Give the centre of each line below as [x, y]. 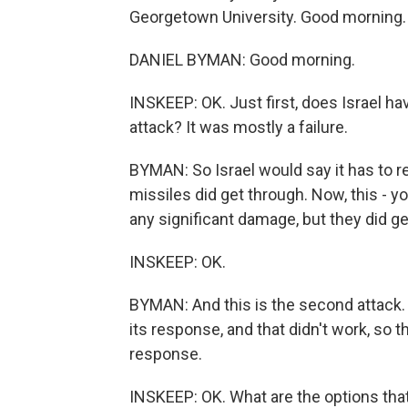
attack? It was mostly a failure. [239, 127]
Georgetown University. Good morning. [268, 17]
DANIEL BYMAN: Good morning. [242, 60]
